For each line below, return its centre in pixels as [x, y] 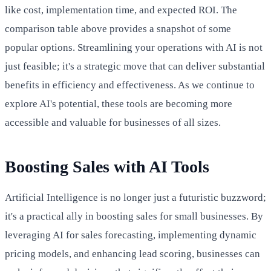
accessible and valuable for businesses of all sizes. [113, 122]
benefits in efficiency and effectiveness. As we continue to [130, 85]
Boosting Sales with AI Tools [107, 166]
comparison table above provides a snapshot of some [118, 28]
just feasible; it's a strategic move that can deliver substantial [135, 66]
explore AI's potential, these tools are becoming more [119, 103]
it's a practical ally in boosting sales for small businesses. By [134, 216]
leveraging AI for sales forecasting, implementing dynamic [131, 235]
